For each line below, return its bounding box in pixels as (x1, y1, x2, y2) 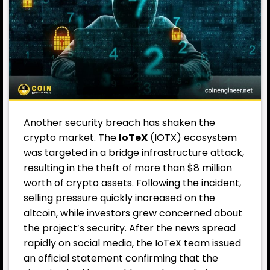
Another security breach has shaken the (24, 115, 215, 130)
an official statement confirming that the (24, 251, 218, 265)
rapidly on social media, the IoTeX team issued (24, 236, 241, 250)
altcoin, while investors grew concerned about (24, 206, 242, 220)
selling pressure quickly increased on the (24, 190, 215, 205)
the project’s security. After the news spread (24, 221, 236, 235)
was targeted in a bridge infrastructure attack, (24, 145, 244, 160)
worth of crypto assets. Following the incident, (24, 175, 241, 190)
